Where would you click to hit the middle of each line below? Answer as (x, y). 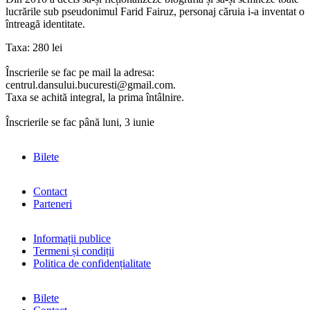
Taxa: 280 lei (34, 47)
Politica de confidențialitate (92, 263)
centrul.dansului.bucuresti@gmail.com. (91, 84)
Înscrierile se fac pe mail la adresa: (80, 72)
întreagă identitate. (45, 24)
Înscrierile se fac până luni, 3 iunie (80, 122)
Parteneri (53, 203)
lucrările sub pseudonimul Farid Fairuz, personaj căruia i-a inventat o (155, 11)
